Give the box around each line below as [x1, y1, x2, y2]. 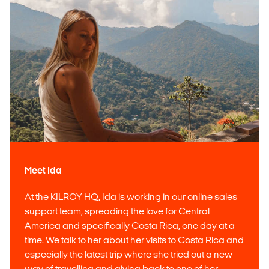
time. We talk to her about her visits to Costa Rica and [25, 234, 244, 245]
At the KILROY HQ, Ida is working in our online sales [25, 191, 237, 202]
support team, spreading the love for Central [25, 205, 210, 216]
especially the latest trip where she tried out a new [25, 249, 232, 259]
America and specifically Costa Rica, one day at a [25, 220, 235, 231]
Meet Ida [25, 165, 62, 175]
